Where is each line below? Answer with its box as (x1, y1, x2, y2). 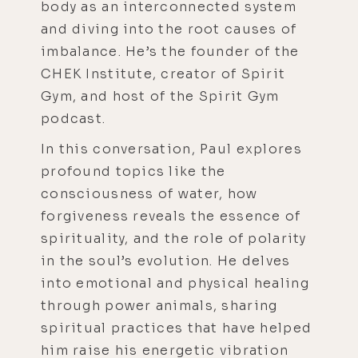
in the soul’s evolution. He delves (41, 252, 291, 269)
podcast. (41, 109, 106, 127)
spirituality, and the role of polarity (41, 229, 307, 247)
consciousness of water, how (41, 185, 258, 202)
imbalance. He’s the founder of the (41, 42, 300, 60)
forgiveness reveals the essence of (41, 207, 301, 225)
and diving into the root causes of (41, 20, 297, 38)
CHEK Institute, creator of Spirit (41, 65, 286, 82)
